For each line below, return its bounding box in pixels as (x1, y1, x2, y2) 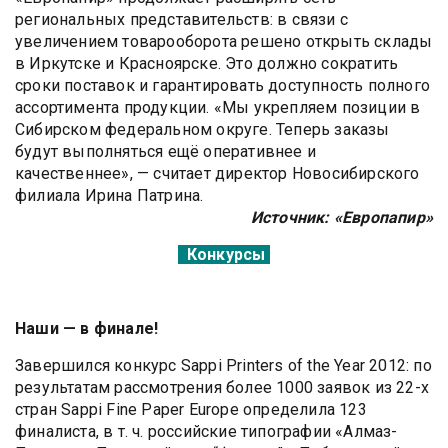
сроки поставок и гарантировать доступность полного (15, 75, 430, 95)
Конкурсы (178, 244, 270, 264)
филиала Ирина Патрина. (15, 185, 204, 205)
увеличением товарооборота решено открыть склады (15, 31, 433, 51)
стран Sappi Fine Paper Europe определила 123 (15, 399, 367, 419)
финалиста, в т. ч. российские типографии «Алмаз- (15, 421, 398, 441)
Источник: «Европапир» (250, 207, 433, 227)
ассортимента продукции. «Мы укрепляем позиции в (15, 97, 421, 117)
